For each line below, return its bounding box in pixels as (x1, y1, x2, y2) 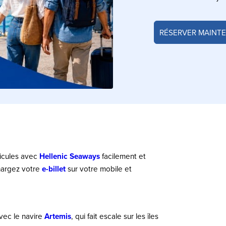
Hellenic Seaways (39, 150, 100, 162)
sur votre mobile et (66, 163, 132, 174)
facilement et (100, 150, 146, 161)
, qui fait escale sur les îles (71, 210, 158, 221)
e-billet (42, 163, 66, 175)
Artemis (44, 210, 71, 222)
